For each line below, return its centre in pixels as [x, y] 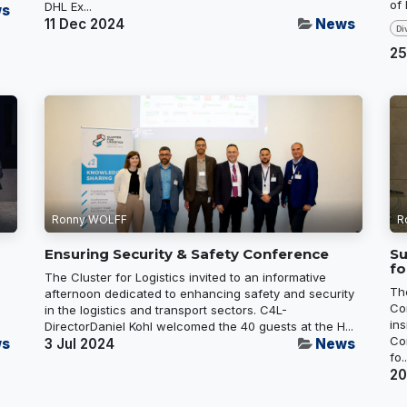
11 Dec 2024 [84, 25]
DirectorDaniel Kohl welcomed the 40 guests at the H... [199, 327]
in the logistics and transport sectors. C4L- [166, 310]
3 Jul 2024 [79, 344]
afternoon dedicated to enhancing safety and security [199, 294]
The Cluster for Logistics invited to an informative [185, 278]
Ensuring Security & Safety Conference [187, 254]
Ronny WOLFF [89, 220]
